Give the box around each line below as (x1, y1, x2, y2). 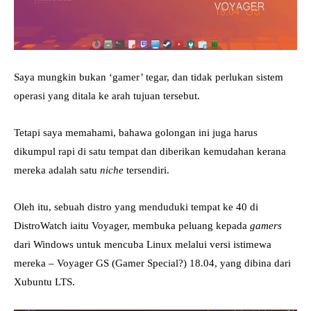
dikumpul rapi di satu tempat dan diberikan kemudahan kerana (14, 146, 286, 158)
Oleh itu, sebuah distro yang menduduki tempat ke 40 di (14, 201, 258, 213)
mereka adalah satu (14, 165, 100, 176)
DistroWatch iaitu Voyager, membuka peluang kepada (14, 220, 250, 232)
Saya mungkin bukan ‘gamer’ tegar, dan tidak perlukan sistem (14, 72, 283, 83)
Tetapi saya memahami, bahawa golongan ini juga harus (14, 127, 258, 139)
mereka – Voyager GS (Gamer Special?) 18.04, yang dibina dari (14, 258, 291, 269)
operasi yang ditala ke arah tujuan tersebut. (14, 90, 200, 102)
